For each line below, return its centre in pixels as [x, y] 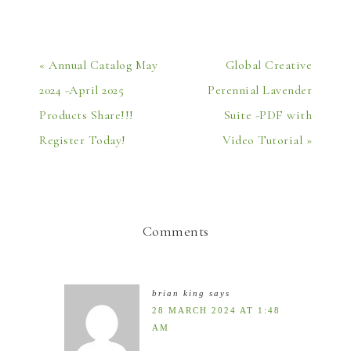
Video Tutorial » [267, 140]
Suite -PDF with [268, 115]
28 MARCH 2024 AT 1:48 [216, 310]
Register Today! [83, 140]
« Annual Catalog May [98, 65]
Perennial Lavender [260, 90]
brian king [179, 293]
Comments [175, 231]
